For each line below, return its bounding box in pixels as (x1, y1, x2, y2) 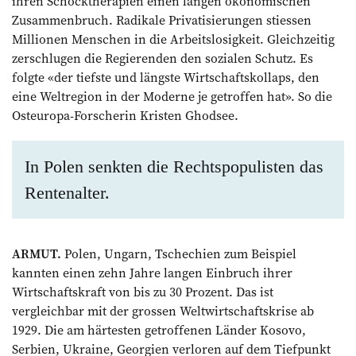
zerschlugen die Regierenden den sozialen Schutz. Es (12, 48, 313, 67)
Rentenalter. (25, 182, 110, 203)
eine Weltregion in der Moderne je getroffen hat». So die (12, 87, 332, 105)
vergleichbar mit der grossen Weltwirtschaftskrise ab (12, 301, 314, 319)
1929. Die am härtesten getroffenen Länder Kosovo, (12, 320, 306, 339)
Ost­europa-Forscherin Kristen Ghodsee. (12, 106, 238, 124)
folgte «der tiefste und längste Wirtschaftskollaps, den (12, 68, 319, 86)
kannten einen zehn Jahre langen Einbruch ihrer (12, 263, 292, 281)
